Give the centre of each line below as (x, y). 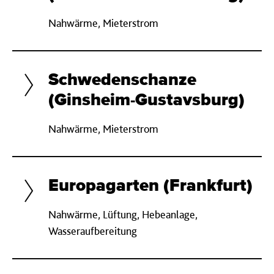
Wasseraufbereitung (93, 231)
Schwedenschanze (122, 80)
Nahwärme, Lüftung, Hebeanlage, (123, 214)
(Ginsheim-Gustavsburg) (146, 100)
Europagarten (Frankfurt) (150, 186)
